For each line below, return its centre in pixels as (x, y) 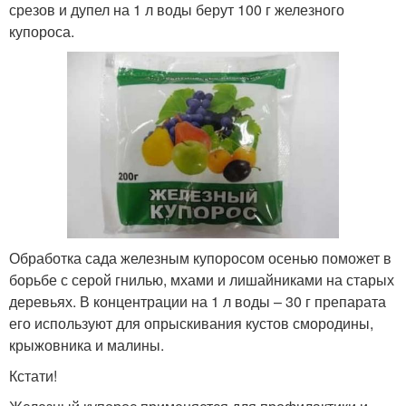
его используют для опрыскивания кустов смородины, (191, 324)
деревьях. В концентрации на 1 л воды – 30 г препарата (198, 302)
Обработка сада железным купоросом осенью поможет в (200, 258)
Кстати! (33, 376)
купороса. (42, 31)
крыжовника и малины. (87, 345)
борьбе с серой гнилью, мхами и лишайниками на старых (202, 280)
